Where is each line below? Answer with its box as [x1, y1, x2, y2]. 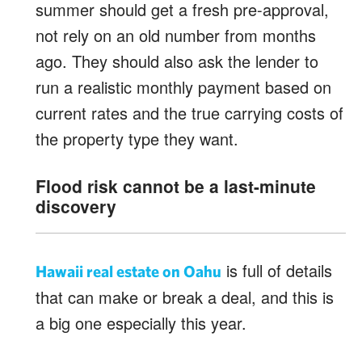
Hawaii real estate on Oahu [36, 261, 221, 280]
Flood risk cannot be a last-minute [36, 173, 316, 198]
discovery [36, 193, 116, 218]
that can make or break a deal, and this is [36, 284, 334, 309]
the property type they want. [36, 126, 238, 150]
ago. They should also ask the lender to [36, 48, 318, 73]
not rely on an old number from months [36, 23, 316, 47]
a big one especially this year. [36, 310, 246, 335]
